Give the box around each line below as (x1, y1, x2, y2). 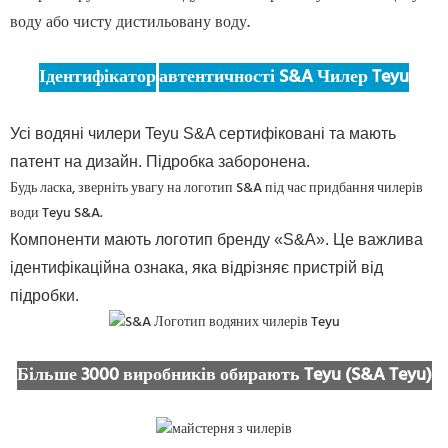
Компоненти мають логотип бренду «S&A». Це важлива (10, 231, 423, 249)
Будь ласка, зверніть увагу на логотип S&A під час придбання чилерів (10, 177, 423, 201)
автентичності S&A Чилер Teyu (159, 63, 409, 93)
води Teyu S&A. (10, 202, 103, 226)
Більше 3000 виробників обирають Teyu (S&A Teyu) (16, 361, 432, 391)
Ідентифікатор (39, 63, 156, 93)
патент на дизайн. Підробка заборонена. (10, 153, 310, 171)
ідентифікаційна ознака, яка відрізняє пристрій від (10, 259, 383, 277)
